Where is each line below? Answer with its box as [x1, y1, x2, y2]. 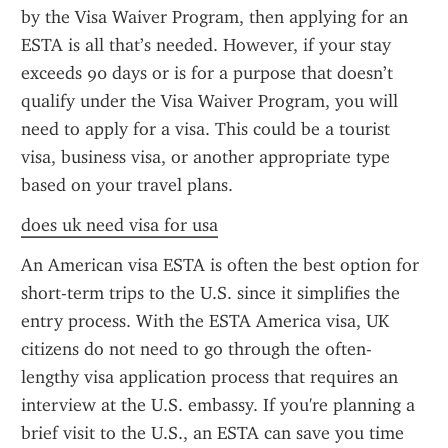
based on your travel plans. [21, 174, 233, 196]
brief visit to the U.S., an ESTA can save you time [21, 422, 404, 444]
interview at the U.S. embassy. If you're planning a [21, 394, 415, 416]
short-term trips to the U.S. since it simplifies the [21, 282, 400, 304]
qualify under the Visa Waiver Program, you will [21, 90, 398, 112]
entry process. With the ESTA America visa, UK [21, 310, 389, 332]
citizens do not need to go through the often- [21, 338, 372, 360]
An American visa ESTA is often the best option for [21, 254, 419, 276]
